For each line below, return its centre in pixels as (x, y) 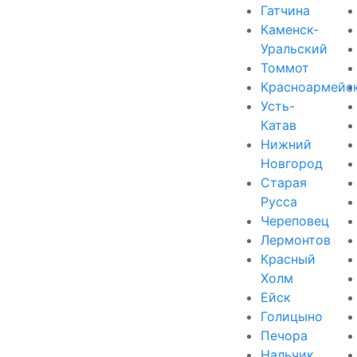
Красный (288, 259)
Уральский (294, 48)
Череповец (295, 220)
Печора (284, 335)
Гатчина (285, 10)
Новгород (292, 163)
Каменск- (290, 29)
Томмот (285, 67)
